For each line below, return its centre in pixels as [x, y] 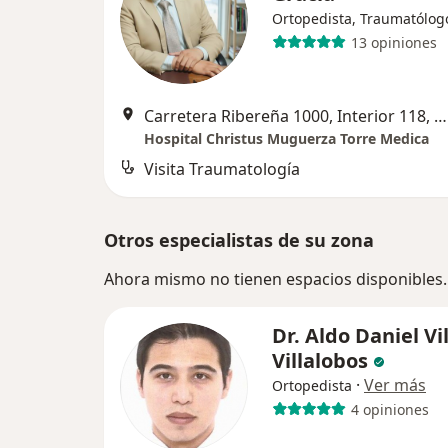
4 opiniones [389, 409]
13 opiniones [393, 42]
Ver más [395, 385]
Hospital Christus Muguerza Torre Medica [286, 139]
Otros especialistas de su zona [239, 240]
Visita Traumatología [222, 169]
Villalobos [322, 361]
